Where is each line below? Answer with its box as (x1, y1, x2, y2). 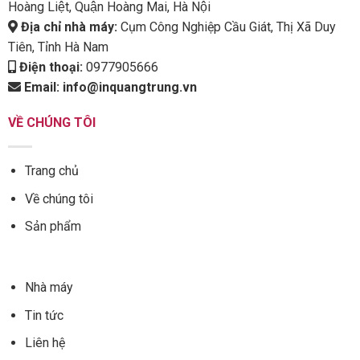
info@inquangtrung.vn (62, 79, 197, 95)
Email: (23, 79, 63, 95)
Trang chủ (24, 163, 79, 179)
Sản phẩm (24, 219, 81, 235)
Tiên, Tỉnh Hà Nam (7, 39, 108, 55)
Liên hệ (24, 335, 65, 351)
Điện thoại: (18, 59, 83, 75)
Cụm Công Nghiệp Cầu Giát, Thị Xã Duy (120, 18, 336, 35)
